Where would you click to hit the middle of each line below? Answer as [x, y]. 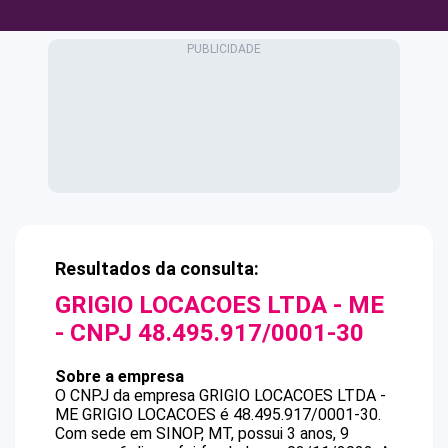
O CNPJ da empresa [127, 395]
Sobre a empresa [119, 376]
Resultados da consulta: [157, 268]
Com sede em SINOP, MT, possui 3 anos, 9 [202, 433]
